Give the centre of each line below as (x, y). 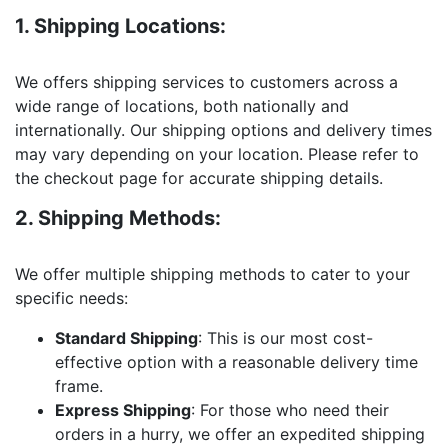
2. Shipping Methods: (118, 217)
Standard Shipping (126, 337)
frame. (79, 385)
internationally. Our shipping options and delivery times (223, 129)
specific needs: (71, 297)
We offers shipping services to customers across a (206, 81)
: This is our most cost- (285, 337)
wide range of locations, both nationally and (182, 105)
